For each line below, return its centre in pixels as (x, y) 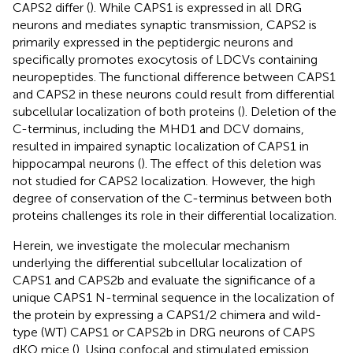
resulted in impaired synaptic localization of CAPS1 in (161, 146)
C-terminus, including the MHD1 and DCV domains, (158, 128)
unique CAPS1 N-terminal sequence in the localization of (173, 297)
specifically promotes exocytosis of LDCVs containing (165, 59)
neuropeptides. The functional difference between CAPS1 (174, 76)
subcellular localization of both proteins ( (127, 111)
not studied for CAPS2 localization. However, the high (164, 180)
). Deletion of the (289, 111)
